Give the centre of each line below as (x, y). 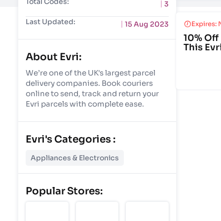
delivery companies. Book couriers (89, 83)
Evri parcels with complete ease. (85, 104)
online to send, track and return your (92, 93)
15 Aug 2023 (147, 24)
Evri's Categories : (71, 139)
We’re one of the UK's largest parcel (91, 73)
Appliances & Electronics (75, 158)
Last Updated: (51, 22)
